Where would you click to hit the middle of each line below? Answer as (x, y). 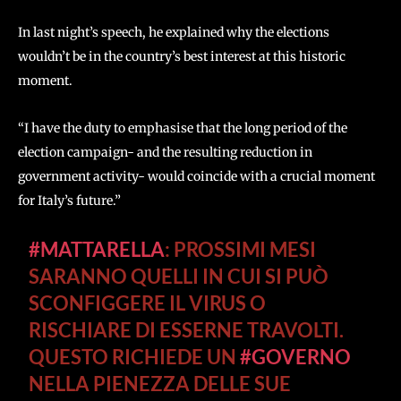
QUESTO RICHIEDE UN (135, 357)
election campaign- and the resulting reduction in (165, 152)
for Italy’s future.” (69, 200)
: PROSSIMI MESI (241, 249)
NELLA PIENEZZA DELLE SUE (160, 384)
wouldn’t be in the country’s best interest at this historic (182, 56)
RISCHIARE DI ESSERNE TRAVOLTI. (187, 330)
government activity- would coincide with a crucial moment (196, 176)
